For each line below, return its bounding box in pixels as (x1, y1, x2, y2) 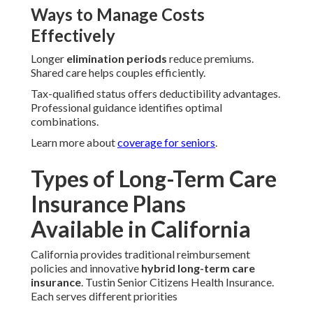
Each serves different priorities (31, 289, 177, 303)
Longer (31, 52, 66, 66)
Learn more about (31, 136, 117, 150)
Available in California (31, 215, 251, 243)
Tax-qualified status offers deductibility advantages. (31, 87, 280, 101)
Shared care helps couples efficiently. (31, 66, 205, 80)
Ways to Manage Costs (31, 4, 205, 25)
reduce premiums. (167, 52, 254, 66)
